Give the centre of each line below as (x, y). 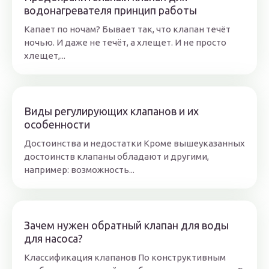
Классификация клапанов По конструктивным (125, 257)
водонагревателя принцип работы (110, 10)
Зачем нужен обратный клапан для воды (126, 225)
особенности (57, 124)
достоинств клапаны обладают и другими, (116, 156)
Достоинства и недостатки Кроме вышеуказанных (134, 143)
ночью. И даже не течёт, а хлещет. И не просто (125, 42)
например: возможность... (79, 170)
